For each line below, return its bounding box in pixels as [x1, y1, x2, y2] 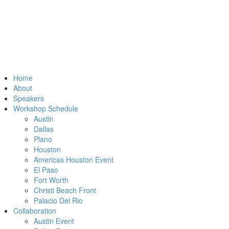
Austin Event [34, 216, 74, 226]
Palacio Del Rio [34, 195, 83, 206]
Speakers [13, 93, 44, 104]
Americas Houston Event [34, 154, 113, 165]
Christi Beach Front [34, 185, 96, 196]
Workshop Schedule [13, 103, 78, 114]
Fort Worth [34, 175, 68, 186]
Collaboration [13, 205, 56, 216]
